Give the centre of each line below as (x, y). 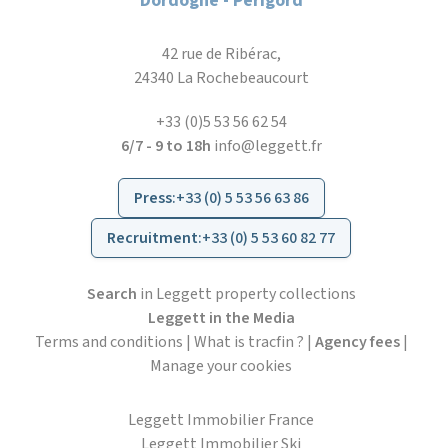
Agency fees (357, 341)
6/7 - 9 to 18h (165, 145)
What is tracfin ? (248, 341)
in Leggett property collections (246, 293)
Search (111, 293)
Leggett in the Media (221, 317)
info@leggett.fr (267, 145)
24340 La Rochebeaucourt (221, 77)
